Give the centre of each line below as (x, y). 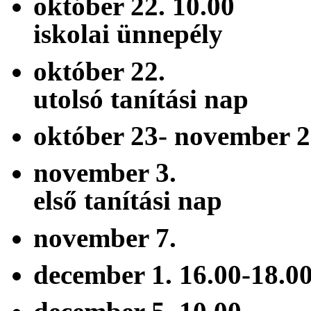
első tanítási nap (128, 201)
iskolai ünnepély (128, 34)
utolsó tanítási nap (141, 99)
